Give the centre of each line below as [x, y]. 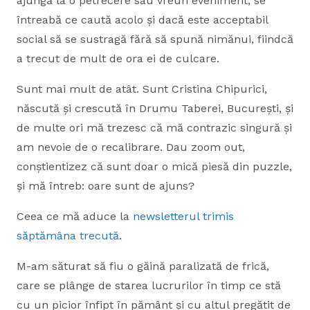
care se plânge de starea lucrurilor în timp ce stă [149, 285]
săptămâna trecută [68, 236]
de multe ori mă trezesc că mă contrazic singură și [154, 128]
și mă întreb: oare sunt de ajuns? [106, 186]
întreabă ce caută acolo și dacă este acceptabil [142, 20]
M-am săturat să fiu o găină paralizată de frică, [143, 266]
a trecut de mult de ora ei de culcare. [118, 58]
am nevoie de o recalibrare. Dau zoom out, [131, 147]
